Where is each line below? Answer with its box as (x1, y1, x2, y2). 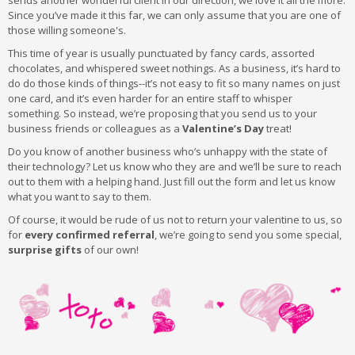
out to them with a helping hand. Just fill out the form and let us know (8, 174, 335, 189)
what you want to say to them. (8, 189, 151, 204)
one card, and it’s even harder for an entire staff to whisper (8, 91, 292, 105)
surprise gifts (8, 242, 82, 257)
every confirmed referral (25, 227, 155, 242)
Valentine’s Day (182, 121, 264, 136)
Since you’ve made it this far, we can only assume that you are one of (8, 8, 341, 22)
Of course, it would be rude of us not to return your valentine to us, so (8, 212, 342, 227)
